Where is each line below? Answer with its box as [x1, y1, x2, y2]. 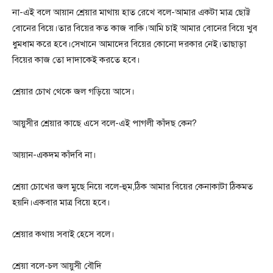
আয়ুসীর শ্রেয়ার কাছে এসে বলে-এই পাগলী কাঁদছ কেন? [12, 118, 197, 129]
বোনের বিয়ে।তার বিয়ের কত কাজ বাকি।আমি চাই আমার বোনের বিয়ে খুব [12, 23, 257, 34]
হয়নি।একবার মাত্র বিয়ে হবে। [12, 197, 110, 208]
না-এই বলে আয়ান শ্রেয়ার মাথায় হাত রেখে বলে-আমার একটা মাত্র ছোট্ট [12, 7, 250, 18]
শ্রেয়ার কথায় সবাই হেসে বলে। [12, 229, 115, 240]
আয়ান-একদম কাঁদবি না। [12, 149, 96, 161]
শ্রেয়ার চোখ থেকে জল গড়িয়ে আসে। [12, 86, 135, 97]
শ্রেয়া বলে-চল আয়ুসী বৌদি [12, 260, 102, 272]
